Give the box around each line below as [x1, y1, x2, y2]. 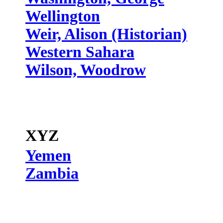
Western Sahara [25, 43, 134, 61]
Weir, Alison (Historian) [25, 25, 187, 43]
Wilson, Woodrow [25, 61, 146, 79]
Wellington [25, 7, 100, 25]
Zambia [25, 165, 79, 182]
